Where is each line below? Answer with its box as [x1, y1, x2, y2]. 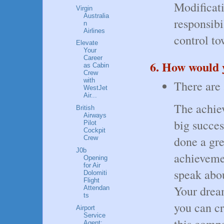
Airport [76, 203, 95, 211]
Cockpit [83, 126, 106, 134]
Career [83, 54, 103, 62]
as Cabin [83, 61, 109, 69]
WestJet [83, 84, 108, 92]
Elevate [76, 39, 98, 47]
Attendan [83, 183, 110, 191]
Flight [83, 176, 100, 184]
